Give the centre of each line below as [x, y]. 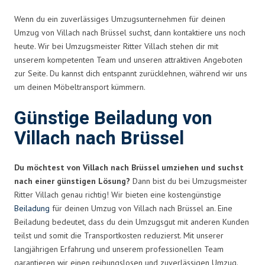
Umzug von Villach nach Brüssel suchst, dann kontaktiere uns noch [130, 32]
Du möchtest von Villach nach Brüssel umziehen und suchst [129, 167]
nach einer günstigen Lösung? [72, 181]
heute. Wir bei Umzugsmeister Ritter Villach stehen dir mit [116, 46]
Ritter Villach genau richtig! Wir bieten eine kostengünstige [118, 194]
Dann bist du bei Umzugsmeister [189, 181]
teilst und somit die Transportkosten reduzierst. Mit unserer [119, 235]
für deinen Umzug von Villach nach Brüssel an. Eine [141, 208]
